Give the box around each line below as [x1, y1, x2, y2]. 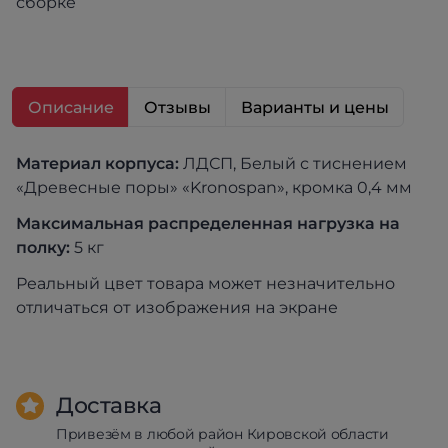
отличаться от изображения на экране [16, 298, 338, 317]
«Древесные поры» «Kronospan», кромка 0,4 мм [16, 178, 412, 197]
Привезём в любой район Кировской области [56, 425, 389, 443]
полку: [16, 238, 74, 257]
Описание [28, 98, 114, 117]
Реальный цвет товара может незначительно [16, 274, 395, 293]
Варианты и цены [241, 98, 389, 117]
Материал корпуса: [16, 154, 179, 173]
